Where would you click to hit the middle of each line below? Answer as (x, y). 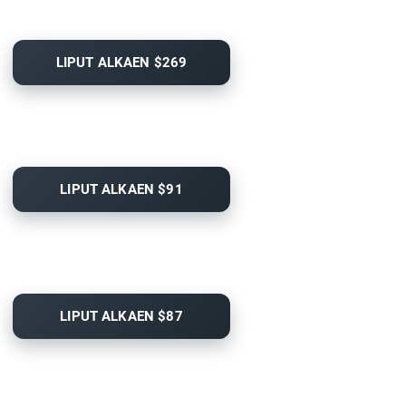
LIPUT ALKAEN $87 (121, 317)
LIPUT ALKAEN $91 (121, 190)
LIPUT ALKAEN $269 (121, 63)
